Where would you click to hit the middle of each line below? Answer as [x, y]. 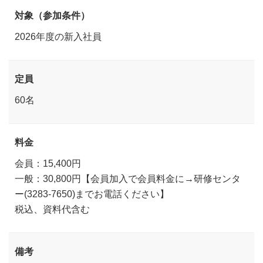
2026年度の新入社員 [58, 36]
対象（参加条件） [52, 15]
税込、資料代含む [52, 209]
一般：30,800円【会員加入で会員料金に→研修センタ [128, 178]
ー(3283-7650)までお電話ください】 [92, 193]
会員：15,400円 [48, 163]
